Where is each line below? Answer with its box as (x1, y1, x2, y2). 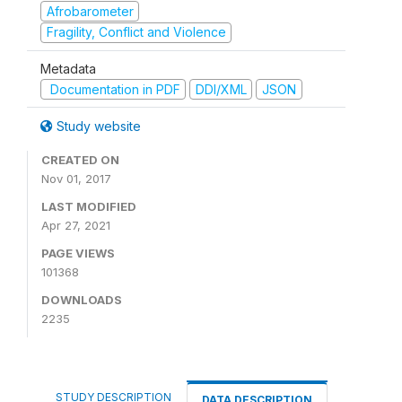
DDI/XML (195, 81, 247, 97)
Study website (53, 118, 141, 135)
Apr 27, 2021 (41, 218, 110, 233)
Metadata (40, 60, 96, 76)
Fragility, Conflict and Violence (46, 24, 226, 40)
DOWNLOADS (41, 293, 122, 308)
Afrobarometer (46, 3, 134, 19)
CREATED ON (41, 153, 119, 168)
